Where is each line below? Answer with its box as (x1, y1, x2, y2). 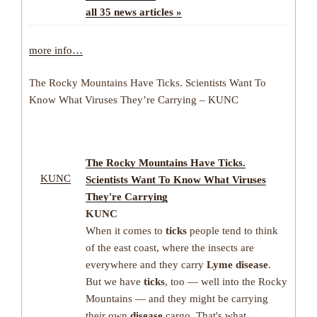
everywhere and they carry (86, 258, 207, 270)
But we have (86, 275, 144, 287)
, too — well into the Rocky (165, 275, 287, 287)
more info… (29, 44, 83, 56)
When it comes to (86, 224, 166, 236)
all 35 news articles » (86, 6, 182, 18)
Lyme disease (207, 258, 268, 270)
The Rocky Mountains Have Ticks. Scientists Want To (29, 77, 266, 89)
